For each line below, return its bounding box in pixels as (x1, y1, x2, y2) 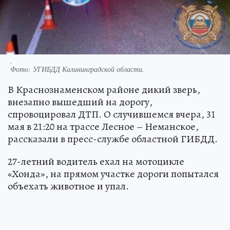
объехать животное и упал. (8, 179, 129, 194)
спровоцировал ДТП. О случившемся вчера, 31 (8, 107, 216, 122)
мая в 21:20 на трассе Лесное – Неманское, (8, 120, 199, 134)
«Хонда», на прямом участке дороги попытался (8, 167, 219, 181)
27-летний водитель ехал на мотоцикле (8, 155, 184, 169)
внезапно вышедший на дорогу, (8, 95, 152, 109)
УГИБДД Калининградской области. (33, 64, 144, 74)
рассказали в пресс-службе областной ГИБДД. (8, 132, 218, 146)
